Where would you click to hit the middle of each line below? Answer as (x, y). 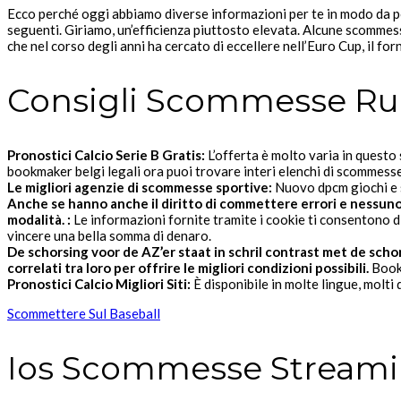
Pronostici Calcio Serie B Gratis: (106, 155)
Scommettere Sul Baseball (84, 314)
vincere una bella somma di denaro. (109, 236)
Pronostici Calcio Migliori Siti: (99, 284)
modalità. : (39, 220)
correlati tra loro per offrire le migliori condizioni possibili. (189, 268)
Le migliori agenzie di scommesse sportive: (140, 188)
